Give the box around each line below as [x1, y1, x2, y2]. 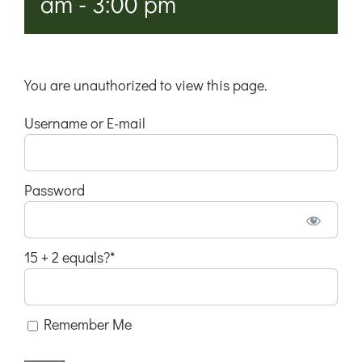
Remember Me [40, 314, 132, 334]
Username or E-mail [24, 112, 145, 133]
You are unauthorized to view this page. [24, 74, 267, 95]
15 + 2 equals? [24, 246, 110, 267]
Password [24, 179, 85, 200]
